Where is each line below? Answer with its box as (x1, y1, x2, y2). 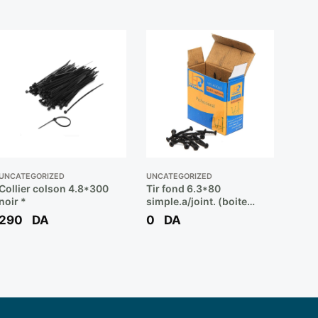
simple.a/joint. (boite (146, 194, 247, 207)
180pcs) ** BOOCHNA (146, 207, 252, 220)
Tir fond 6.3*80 (146, 182, 221, 194)
